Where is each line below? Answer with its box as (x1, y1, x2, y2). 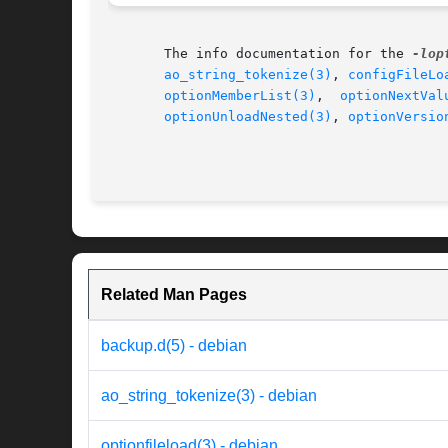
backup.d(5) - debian (101, 337, 247, 355)
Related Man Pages (101, 286, 247, 304)
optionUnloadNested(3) (164, 109, 332, 125)
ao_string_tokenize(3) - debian (101, 387, 317, 405)
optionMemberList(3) (164, 88, 316, 104)
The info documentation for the (108, 46, 412, 62)
